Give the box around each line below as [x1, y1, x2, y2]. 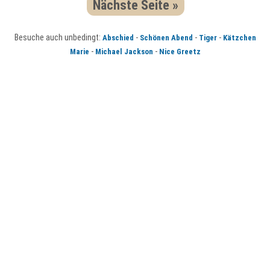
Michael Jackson [95, 47, 153, 57]
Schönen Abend [139, 33, 193, 43]
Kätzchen [222, 33, 256, 43]
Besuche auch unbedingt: [14, 33, 102, 43]
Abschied [102, 33, 134, 43]
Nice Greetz [159, 47, 201, 57]
